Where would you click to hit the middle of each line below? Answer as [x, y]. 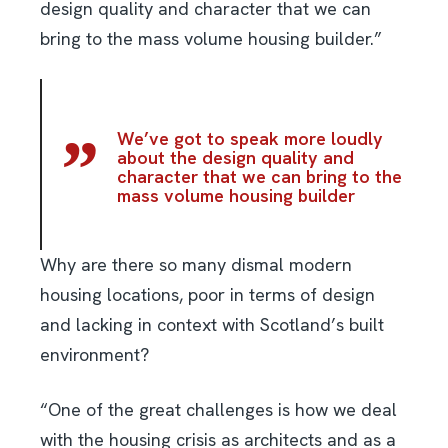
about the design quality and [235, 158]
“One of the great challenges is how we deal [218, 410]
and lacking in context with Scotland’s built [212, 325]
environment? [94, 355]
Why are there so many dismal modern [196, 265]
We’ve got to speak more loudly [250, 139]
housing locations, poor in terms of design [207, 295]
